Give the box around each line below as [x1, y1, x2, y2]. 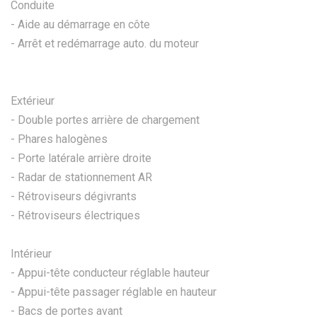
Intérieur [11, 246, 52, 260]
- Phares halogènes [11, 132, 108, 146]
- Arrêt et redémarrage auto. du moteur [11, 36, 199, 50]
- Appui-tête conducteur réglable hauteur [11, 265, 209, 279]
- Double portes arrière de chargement [11, 113, 200, 127]
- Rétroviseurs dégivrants [11, 189, 137, 203]
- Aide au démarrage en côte [11, 17, 150, 31]
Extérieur [11, 93, 54, 108]
